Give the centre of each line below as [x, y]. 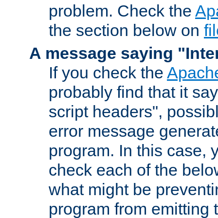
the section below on [126, 30]
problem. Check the [122, 10]
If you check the [108, 72]
